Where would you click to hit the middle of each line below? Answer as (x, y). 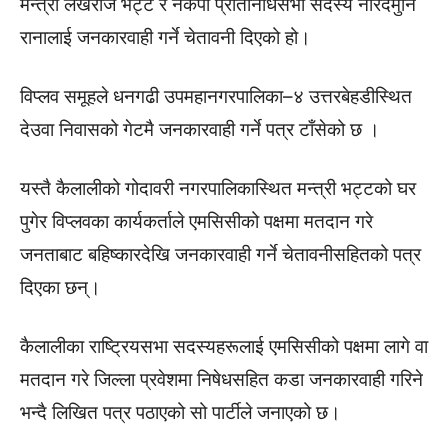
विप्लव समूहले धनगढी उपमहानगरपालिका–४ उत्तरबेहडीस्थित (216, 96)
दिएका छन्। (60, 287)
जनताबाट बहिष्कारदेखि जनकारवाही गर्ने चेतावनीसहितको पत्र (220, 254)
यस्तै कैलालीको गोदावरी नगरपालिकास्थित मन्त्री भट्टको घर (218, 188)
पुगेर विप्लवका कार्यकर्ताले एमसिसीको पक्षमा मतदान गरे (196, 221)
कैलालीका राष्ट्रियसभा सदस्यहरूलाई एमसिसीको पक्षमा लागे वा (224, 346)
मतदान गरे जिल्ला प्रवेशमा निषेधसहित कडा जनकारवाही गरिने (221, 379)
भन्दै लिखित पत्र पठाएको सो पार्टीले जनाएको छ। (180, 412)
